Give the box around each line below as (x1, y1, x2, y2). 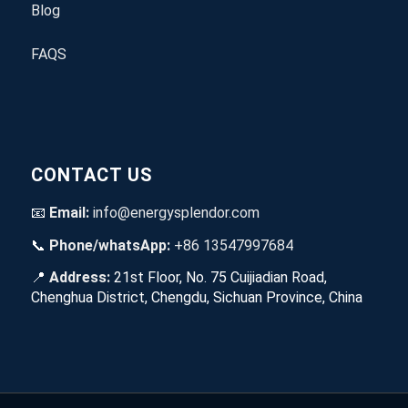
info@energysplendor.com (92, 204, 260, 222)
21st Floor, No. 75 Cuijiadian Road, (109, 269, 327, 287)
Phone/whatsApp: (48, 236, 170, 254)
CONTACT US (30, 164, 153, 187)
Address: (48, 269, 110, 287)
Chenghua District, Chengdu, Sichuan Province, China (30, 289, 362, 307)
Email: (48, 204, 89, 222)
